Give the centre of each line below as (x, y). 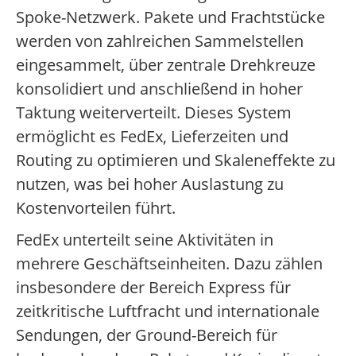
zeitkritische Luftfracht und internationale (168, 311)
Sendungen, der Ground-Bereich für (147, 335)
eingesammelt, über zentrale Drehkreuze (166, 65)
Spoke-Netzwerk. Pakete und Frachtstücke (170, 17)
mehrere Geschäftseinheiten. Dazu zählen (169, 264)
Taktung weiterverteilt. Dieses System (154, 113)
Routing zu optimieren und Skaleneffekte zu (176, 161)
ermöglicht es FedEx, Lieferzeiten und (152, 137)
